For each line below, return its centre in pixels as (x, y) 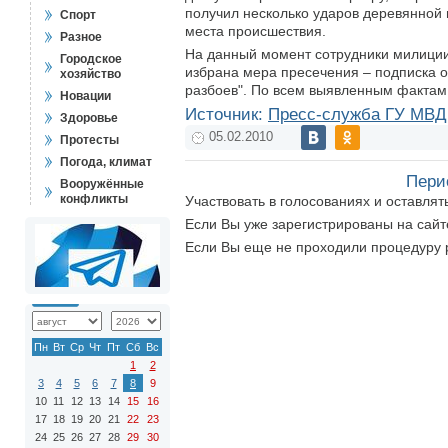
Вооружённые (102, 184)
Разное (81, 37)
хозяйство (90, 74)
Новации (85, 96)
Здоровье (89, 118)
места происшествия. (255, 31)
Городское (91, 59)
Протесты (89, 140)
